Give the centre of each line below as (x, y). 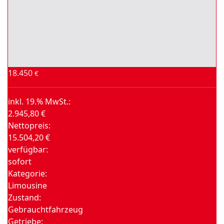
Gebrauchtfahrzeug (45, 209)
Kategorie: (27, 173)
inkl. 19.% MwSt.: (39, 101)
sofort (20, 161)
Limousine (27, 185)
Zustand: (24, 197)
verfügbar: (28, 149)
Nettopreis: (29, 125)
